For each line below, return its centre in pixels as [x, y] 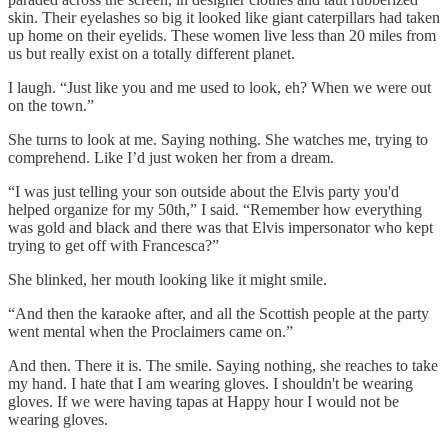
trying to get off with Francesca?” [113, 245]
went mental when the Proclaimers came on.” [150, 331]
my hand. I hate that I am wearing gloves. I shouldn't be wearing [210, 383]
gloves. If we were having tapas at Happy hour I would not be [203, 401]
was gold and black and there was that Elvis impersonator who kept [220, 227]
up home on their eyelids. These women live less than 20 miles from [222, 35]
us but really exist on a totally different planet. [151, 53]
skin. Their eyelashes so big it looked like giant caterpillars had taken [224, 17]
